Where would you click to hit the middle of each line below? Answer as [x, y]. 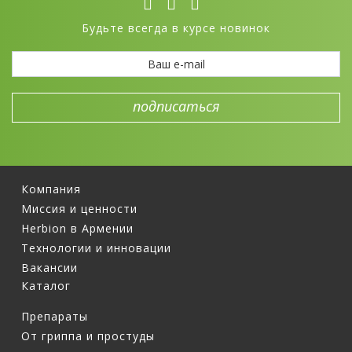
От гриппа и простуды [88, 336]
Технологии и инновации [96, 248]
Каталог [46, 286]
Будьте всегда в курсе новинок [176, 27]
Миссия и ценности [79, 209]
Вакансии [49, 268]
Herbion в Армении [77, 229]
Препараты [54, 317]
